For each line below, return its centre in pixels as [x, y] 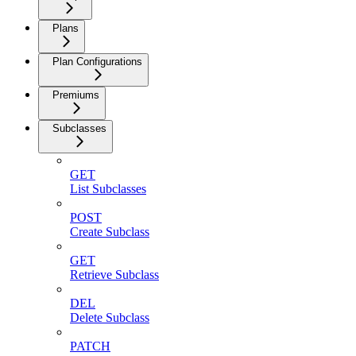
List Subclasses [108, 188]
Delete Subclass [110, 317]
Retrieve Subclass [114, 274]
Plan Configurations [97, 61]
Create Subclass [110, 231]
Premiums [76, 95]
